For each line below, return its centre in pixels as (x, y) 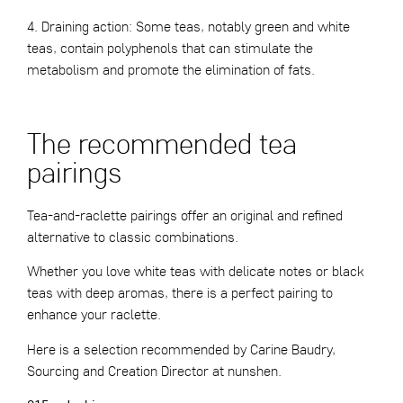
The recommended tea (162, 143)
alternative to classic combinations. (133, 237)
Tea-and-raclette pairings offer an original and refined (185, 215)
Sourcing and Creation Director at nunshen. (154, 370)
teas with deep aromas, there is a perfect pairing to (180, 293)
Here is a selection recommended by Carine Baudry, (181, 349)
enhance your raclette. (94, 314)
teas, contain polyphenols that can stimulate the (170, 47)
